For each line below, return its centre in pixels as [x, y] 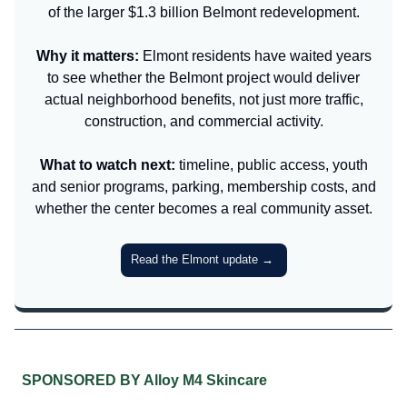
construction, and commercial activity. [203, 121]
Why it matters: [87, 55]
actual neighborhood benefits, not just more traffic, [203, 99]
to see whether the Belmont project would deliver [203, 77]
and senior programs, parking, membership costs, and [203, 186]
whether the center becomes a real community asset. [203, 208]
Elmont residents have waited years [255, 55]
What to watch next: [107, 164]
